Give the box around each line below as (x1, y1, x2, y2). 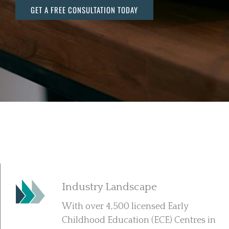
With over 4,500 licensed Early (62, 201, 189, 212)
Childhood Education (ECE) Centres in (62, 215, 216, 225)
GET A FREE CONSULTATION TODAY (31, 4, 138, 15)
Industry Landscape (62, 181, 157, 193)
